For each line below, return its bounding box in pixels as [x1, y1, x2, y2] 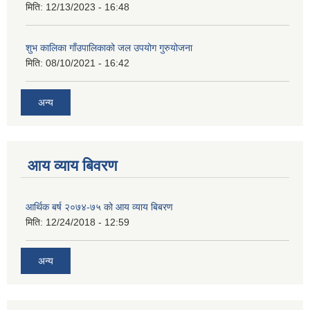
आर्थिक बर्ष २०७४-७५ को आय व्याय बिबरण [26, 201, 173, 212]
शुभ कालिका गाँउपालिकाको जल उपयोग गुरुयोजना [26, 42, 192, 54]
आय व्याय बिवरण [28, 156, 117, 174]
